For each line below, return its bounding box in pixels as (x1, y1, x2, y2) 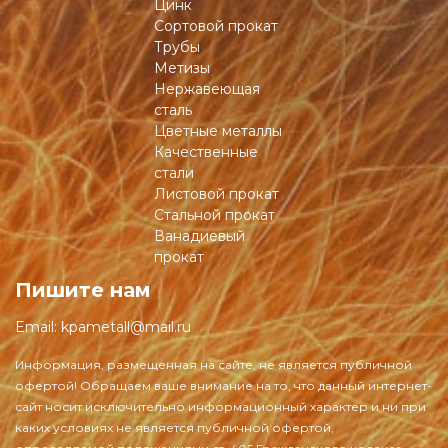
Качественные (153, 143, 258, 161)
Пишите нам (15, 278, 151, 302)
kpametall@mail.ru (61, 318, 191, 336)
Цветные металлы (153, 122, 282, 140)
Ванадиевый (153, 227, 245, 245)
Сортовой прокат (153, 17, 278, 35)
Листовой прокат (153, 185, 279, 203)
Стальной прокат (153, 206, 275, 224)
